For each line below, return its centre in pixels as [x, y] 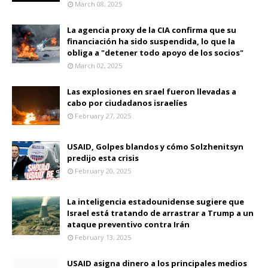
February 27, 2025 [103, 115]
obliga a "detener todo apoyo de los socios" [155, 52]
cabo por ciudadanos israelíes [127, 103]
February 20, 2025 [103, 170]
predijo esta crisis [103, 158]
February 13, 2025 [103, 237]
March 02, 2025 [98, 65]
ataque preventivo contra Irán [128, 224]
